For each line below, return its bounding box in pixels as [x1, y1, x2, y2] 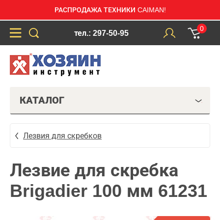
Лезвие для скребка [10, 160, 178, 180]
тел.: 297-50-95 [74, 28, 129, 37]
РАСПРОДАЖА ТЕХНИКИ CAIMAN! [54, 6, 166, 14]
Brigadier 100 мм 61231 [10, 181, 207, 201]
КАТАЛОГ [20, 95, 64, 106]
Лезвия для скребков [23, 131, 102, 140]
